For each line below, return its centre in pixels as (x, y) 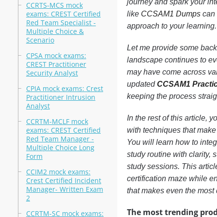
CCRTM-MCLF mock (57, 121)
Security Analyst (52, 73)
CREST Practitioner (56, 64)
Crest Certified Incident (63, 180)
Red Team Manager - (60, 139)
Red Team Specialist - (61, 23)
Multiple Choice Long (60, 147)
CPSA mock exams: (56, 55)
